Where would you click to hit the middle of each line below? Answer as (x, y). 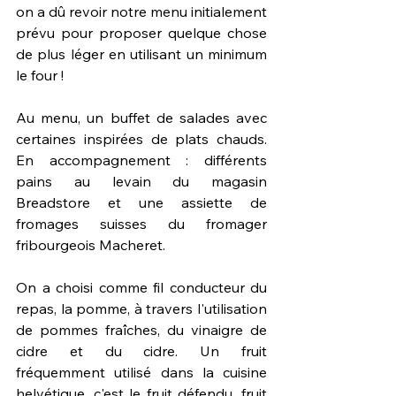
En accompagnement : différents (141, 160)
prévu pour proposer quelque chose (141, 32)
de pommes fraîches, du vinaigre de (141, 329)
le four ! (40, 75)
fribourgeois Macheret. (91, 244)
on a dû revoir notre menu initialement (141, 11)
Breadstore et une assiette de (141, 202)
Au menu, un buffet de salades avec (141, 117)
